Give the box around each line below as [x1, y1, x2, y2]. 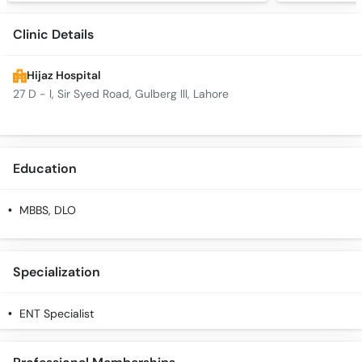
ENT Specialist [19, 307, 94, 322]
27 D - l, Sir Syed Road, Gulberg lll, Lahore [13, 87, 229, 102]
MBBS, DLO [19, 204, 76, 218]
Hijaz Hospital [27, 69, 101, 83]
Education [13, 160, 77, 178]
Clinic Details [13, 26, 94, 44]
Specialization [13, 263, 100, 281]
